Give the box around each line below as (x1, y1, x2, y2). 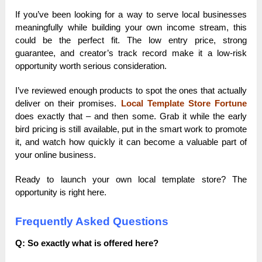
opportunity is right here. (15, 187, 107, 198)
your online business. (15, 150, 96, 160)
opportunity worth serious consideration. (15, 61, 167, 71)
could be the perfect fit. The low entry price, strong (15, 35, 247, 46)
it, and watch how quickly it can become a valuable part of (15, 137, 247, 147)
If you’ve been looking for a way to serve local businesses (15, 9, 247, 20)
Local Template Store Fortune (120, 98, 247, 109)
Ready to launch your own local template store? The (15, 174, 247, 185)
